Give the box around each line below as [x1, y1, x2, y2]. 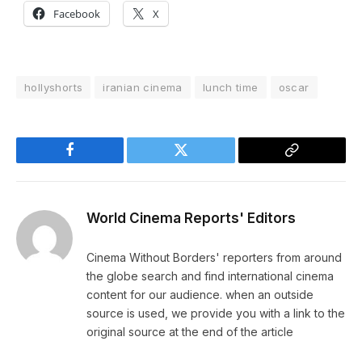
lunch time [202, 81, 259, 95]
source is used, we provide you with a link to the [86, 306, 345, 321]
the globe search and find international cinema [86, 269, 334, 284]
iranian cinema [103, 81, 183, 95]
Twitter [179, 154, 222, 170]
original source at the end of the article [86, 325, 293, 339]
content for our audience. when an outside [86, 288, 314, 302]
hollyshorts [24, 81, 83, 95]
